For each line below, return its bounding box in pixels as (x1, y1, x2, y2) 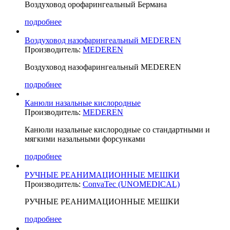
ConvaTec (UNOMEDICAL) (83, 179, 180, 188)
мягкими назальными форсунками (25, 134, 145, 143)
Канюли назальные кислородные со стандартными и (25, 125, 210, 134)
